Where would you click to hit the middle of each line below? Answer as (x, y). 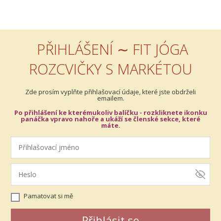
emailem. (110, 98)
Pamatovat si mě (49, 196)
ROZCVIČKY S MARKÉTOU (110, 69)
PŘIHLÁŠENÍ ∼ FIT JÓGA (110, 49)
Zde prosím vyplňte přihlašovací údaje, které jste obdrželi (110, 92)
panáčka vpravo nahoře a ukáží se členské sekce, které (110, 119)
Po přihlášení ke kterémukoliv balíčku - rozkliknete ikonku (110, 112)
